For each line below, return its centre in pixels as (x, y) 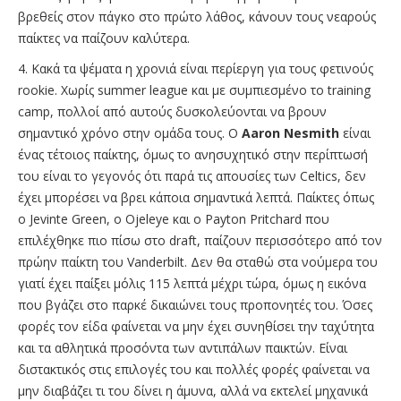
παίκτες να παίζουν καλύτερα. (104, 38)
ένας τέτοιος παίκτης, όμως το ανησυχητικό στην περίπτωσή (193, 154)
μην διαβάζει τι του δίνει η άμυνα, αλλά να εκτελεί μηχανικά (193, 390)
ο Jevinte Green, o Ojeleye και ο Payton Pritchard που (174, 218)
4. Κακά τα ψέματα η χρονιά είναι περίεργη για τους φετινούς (196, 68)
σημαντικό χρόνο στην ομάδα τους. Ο (130, 132)
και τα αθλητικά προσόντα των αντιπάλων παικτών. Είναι (183, 347)
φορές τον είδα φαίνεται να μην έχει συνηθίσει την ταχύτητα (196, 326)
